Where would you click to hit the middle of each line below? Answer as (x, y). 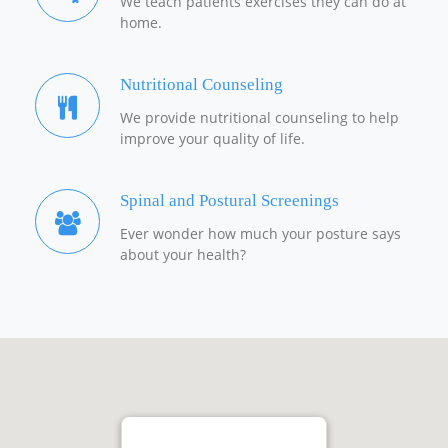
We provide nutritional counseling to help (259, 118)
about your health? (183, 255)
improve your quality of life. (212, 139)
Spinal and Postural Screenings (229, 201)
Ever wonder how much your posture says (260, 234)
